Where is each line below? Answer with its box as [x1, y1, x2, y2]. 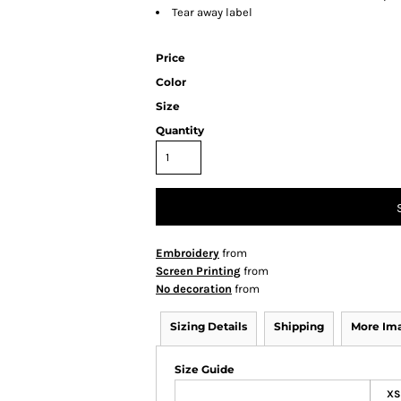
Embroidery [156, 246, 219, 260]
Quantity [156, 124, 204, 138]
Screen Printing [156, 264, 241, 278]
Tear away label [172, 5, 252, 20]
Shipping [274, 320, 324, 334]
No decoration [156, 282, 232, 296]
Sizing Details [170, 320, 247, 334]
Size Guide [175, 363, 235, 377]
